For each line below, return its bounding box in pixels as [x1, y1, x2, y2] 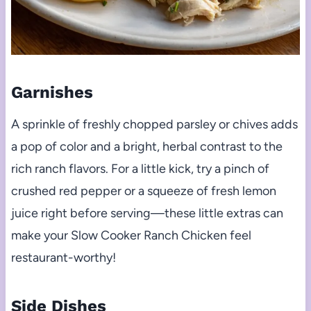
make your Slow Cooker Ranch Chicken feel [10, 227, 251, 243]
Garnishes [10, 82, 93, 102]
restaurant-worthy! [10, 249, 116, 265]
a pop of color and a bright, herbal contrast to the [10, 138, 283, 154]
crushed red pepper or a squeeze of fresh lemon [10, 183, 276, 199]
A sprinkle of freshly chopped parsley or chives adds [10, 116, 298, 132]
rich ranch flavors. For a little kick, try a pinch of [10, 160, 269, 176]
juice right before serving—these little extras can [10, 205, 283, 221]
